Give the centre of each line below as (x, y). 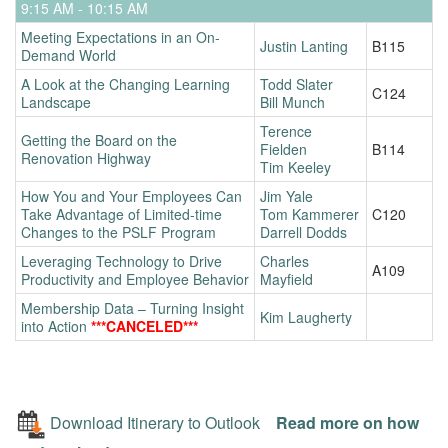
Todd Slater (296, 83)
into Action (56, 325)
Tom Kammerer (309, 213)
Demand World (68, 54)
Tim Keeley (295, 166)
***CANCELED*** (144, 325)
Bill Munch (292, 101)
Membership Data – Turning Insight (132, 307)
